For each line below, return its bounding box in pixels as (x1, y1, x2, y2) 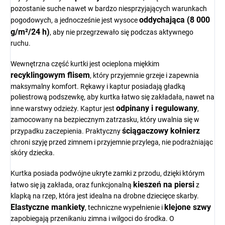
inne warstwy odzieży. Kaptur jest (11, 104, 116, 113)
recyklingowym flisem (11, 70, 90, 80)
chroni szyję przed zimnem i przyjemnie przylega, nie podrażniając (11, 138, 213, 147)
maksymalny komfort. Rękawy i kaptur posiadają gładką (11, 82, 185, 91)
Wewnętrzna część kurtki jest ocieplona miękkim (11, 60, 159, 68)
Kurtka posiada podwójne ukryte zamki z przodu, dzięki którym (11, 169, 204, 178)
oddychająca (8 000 (139, 15, 210, 25)
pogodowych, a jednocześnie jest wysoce (11, 16, 139, 25)
